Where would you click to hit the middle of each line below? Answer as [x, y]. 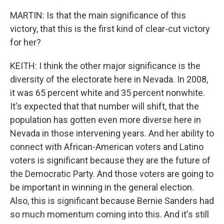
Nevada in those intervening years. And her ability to [112, 133]
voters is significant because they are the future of [110, 160]
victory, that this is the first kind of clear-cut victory [110, 29]
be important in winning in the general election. [102, 187]
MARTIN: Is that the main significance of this [98, 15]
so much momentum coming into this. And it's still [109, 214]
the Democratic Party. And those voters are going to [112, 174]
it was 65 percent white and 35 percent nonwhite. [107, 93]
